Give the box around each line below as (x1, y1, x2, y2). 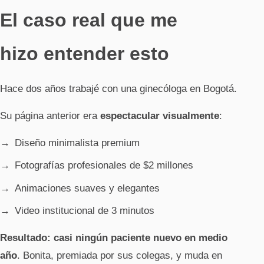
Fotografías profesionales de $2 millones (15, 160, 193, 171)
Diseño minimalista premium (15, 137, 140, 148)
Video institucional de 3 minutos (15, 205, 154, 217)
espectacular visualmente (100, 110, 219, 121)
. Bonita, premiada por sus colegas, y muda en (17, 250, 222, 262)
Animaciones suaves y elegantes (15, 182, 160, 194)
